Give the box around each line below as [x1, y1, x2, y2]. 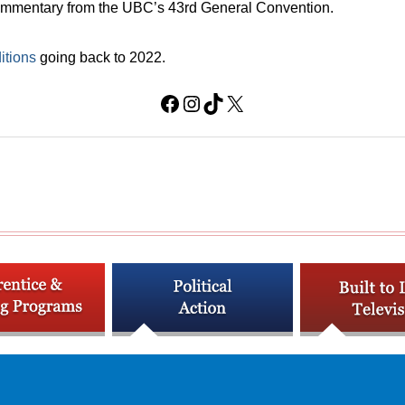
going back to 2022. [36, 49, 165, 65]
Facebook [158, 89, 252, 115]
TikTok [202, 89, 263, 115]
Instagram [180, 89, 276, 115]
